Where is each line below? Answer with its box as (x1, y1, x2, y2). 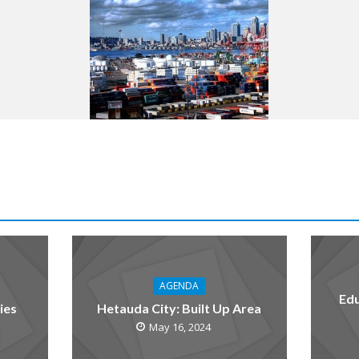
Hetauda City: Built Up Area (97, 300, 262, 316)
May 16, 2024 (149, 319, 212, 334)
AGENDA (159, 278, 200, 292)
